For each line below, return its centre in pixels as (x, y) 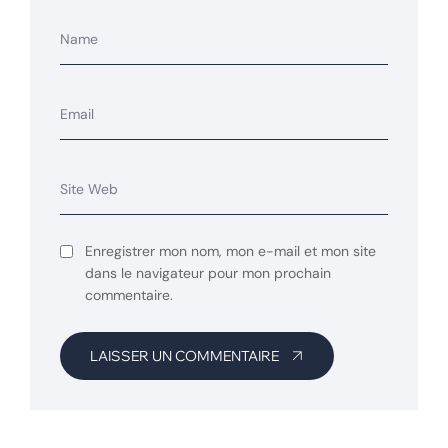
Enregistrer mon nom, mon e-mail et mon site (230, 250)
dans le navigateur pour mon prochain (208, 272)
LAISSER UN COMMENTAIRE (184, 355)
